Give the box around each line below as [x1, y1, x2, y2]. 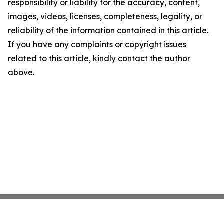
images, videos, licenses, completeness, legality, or [8, 11, 202, 21]
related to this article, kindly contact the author [8, 53, 190, 63]
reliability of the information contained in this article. [8, 25, 208, 35]
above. [8, 67, 34, 77]
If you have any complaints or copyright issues [8, 39, 186, 49]
